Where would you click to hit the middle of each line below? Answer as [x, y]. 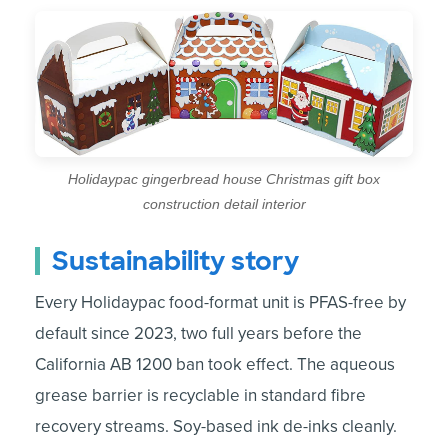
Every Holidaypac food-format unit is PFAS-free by [220, 303]
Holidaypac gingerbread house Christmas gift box [224, 179]
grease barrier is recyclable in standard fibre [200, 396]
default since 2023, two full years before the [198, 334]
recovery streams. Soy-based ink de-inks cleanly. [216, 427]
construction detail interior [224, 204]
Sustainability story [175, 261]
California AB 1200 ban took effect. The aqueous [215, 365]
